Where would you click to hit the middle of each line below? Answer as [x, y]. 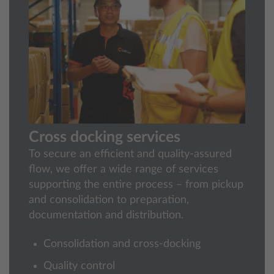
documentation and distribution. [106, 216]
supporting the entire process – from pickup [136, 185]
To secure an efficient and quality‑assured [130, 154]
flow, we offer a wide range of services [124, 170]
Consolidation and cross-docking [122, 244]
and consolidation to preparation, [109, 200]
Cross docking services [105, 138]
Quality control [79, 266]
